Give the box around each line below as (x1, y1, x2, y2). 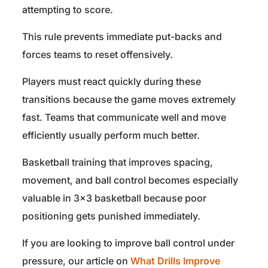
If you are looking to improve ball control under (22, 237, 234, 249)
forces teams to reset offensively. (22, 48, 173, 61)
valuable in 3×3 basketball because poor (22, 192, 206, 205)
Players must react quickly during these (22, 75, 201, 88)
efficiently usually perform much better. (22, 129, 200, 142)
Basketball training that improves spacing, (22, 156, 213, 169)
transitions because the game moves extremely (22, 93, 236, 106)
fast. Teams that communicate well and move (22, 111, 226, 124)
